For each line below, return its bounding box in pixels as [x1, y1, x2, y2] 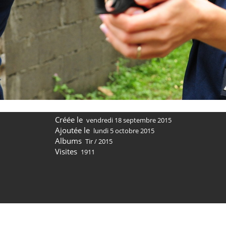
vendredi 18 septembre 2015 [86, 116, 172, 125]
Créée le [54, 115, 83, 125]
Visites [54, 146, 77, 156]
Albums [54, 136, 82, 146]
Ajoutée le [54, 125, 90, 135]
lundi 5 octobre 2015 [93, 126, 154, 135]
